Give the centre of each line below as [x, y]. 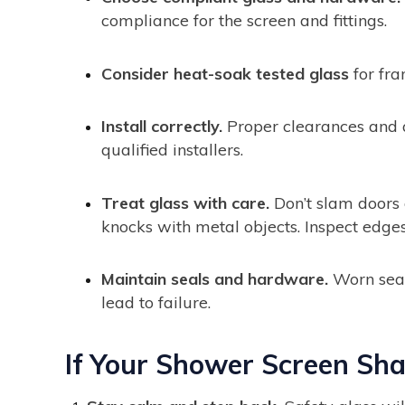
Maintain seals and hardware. [215, 279]
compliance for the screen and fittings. [244, 21]
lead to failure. [156, 303]
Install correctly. [162, 127]
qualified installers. [172, 150]
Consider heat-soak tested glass [225, 73]
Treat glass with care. [185, 202]
